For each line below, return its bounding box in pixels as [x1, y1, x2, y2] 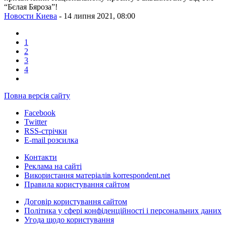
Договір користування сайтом [24, 197, 127, 206]
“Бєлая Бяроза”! [4, 2, 58, 11]
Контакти [24, 152, 57, 161]
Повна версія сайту [4, 91, 70, 100]
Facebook [24, 108, 55, 117]
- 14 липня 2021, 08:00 [57, 11, 135, 20]
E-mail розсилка [24, 135, 78, 144]
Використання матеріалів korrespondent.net [24, 171, 170, 180]
